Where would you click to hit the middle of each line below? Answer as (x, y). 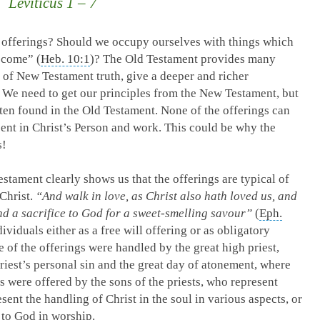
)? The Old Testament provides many (183, 59)
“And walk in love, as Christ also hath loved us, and (166, 196)
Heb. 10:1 (65, 59)
